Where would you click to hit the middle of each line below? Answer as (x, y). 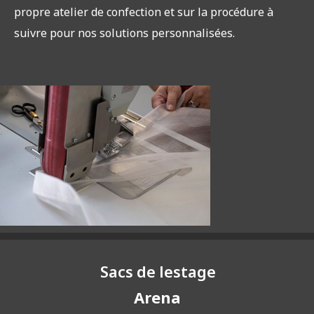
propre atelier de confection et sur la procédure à (144, 12)
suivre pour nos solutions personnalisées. (124, 33)
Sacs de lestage (158, 271)
